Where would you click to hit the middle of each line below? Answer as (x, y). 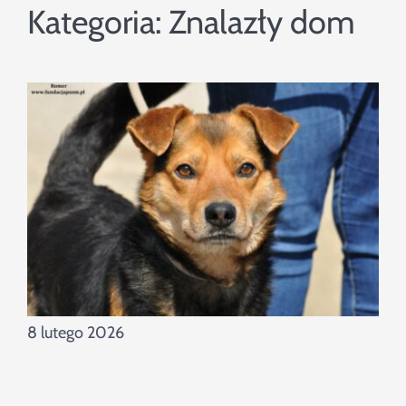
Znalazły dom (261, 22)
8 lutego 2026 (75, 333)
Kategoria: (97, 22)
